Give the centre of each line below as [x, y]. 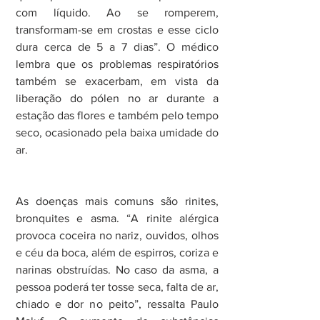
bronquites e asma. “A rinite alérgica [117, 218]
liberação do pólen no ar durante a [117, 98]
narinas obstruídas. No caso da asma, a [117, 269]
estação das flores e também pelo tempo [117, 115]
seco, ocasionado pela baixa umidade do [117, 132]
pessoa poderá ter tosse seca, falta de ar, [117, 286]
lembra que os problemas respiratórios [117, 64]
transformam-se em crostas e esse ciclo [117, 29]
